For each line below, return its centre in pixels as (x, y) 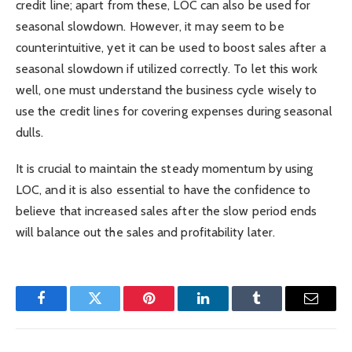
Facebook (67, 310)
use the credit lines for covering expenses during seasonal (174, 111)
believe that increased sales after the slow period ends (167, 211)
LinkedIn (227, 310)
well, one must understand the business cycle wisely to (167, 90)
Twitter (114, 310)
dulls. (30, 132)
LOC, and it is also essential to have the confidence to (163, 189)
